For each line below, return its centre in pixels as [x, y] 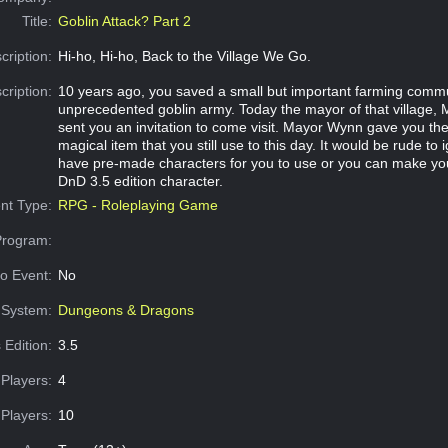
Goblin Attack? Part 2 [124, 21]
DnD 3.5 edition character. [140, 181]
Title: [37, 21]
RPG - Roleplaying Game [137, 205]
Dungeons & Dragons [125, 310]
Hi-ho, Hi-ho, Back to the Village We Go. [184, 56]
